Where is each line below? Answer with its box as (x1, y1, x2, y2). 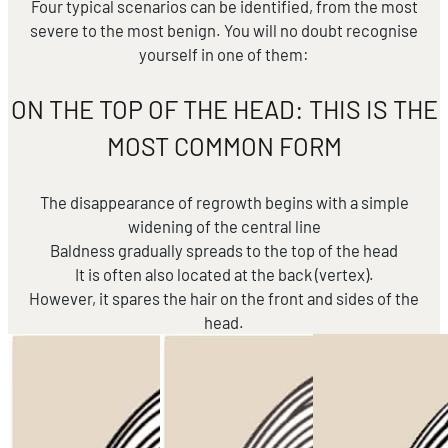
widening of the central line (127, 216, 321, 237)
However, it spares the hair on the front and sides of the (29, 288, 419, 309)
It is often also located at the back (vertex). (74, 264, 374, 285)
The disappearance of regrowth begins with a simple (39, 192, 409, 213)
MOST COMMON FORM (106, 131, 342, 162)
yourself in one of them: (139, 44, 309, 65)
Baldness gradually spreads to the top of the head (50, 240, 398, 261)
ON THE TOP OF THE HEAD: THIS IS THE (10, 94, 438, 125)
